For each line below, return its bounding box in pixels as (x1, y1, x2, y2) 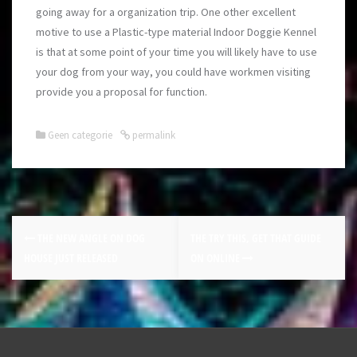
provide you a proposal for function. (36, 84, 207, 99)
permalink (130, 128, 175, 142)
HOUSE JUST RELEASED (24, 250, 118, 265)
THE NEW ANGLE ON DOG (35, 230, 145, 245)
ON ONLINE (190, 250, 242, 265)
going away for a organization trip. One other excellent (36, 5, 296, 19)
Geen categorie (48, 128, 112, 142)
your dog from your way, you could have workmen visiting (36, 65, 311, 79)
